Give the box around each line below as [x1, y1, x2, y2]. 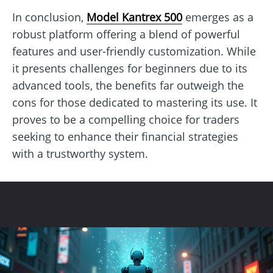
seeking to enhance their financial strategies [12, 129, 238, 144]
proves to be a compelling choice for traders [12, 112, 239, 127]
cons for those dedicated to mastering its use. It [12, 94, 257, 110]
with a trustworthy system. [12, 146, 148, 161]
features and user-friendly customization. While [12, 43, 256, 58]
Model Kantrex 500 [87, 9, 182, 24]
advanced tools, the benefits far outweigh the [12, 77, 244, 93]
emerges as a [182, 9, 253, 24]
